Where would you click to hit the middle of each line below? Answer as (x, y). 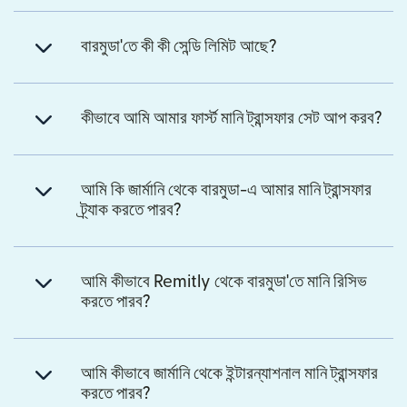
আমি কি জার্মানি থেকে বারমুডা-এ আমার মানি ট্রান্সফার (226, 190)
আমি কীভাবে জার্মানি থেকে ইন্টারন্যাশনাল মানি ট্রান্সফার (229, 373)
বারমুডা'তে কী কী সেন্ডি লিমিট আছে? (179, 46)
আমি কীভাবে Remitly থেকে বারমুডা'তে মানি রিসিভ (224, 282)
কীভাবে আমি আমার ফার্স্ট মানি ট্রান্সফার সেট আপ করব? (232, 118)
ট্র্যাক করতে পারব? (131, 210)
